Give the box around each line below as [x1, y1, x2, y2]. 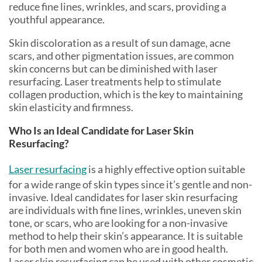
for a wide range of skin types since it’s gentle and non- [9, 177, 252, 191]
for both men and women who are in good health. [9, 242, 228, 255]
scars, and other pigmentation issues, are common [9, 49, 234, 62]
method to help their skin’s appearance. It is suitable [9, 229, 243, 242]
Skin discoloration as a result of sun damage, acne [9, 36, 230, 49]
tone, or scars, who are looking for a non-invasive [9, 216, 227, 229]
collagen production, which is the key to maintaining [9, 87, 243, 101]
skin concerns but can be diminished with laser [9, 61, 218, 75]
